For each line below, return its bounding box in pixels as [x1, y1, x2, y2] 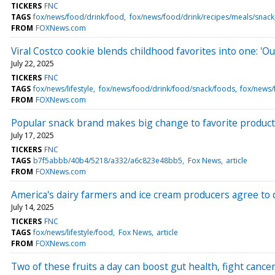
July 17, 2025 [11, 130, 54, 141]
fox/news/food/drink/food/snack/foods [98, 83, 235, 94]
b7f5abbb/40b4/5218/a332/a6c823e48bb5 [33, 155, 183, 166]
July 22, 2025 [11, 58, 54, 69]
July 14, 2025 [11, 201, 54, 212]
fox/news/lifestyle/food [33, 227, 114, 238]
